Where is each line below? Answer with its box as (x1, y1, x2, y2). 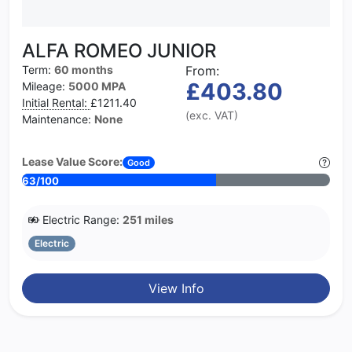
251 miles (123, 212, 174, 226)
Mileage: (22, 79, 68, 93)
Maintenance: (22, 112, 94, 126)
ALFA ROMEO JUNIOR (22, 38, 216, 62)
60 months (54, 62, 113, 76)
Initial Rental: (22, 95, 90, 109)
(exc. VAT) (185, 108, 238, 122)
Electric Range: (39, 212, 123, 226)
